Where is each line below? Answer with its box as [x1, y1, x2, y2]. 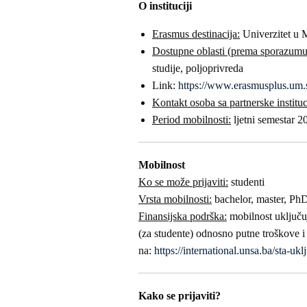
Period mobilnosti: [152, 114, 231, 125]
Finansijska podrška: [138, 210, 227, 222]
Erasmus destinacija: [152, 28, 240, 40]
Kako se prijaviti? [138, 290, 221, 302]
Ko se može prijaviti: [138, 176, 228, 188]
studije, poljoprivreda [152, 62, 243, 74]
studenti [228, 176, 265, 188]
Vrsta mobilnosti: [138, 193, 212, 205]
